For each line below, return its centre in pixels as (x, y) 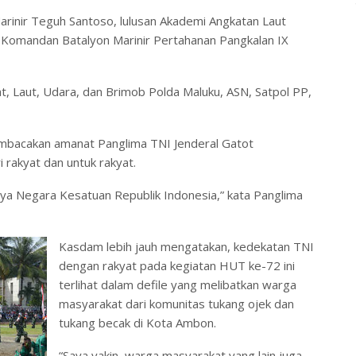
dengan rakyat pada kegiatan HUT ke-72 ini (177, 265)
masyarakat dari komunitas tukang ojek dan (176, 303)
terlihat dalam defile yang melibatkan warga (178, 284)
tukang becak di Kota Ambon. (137, 322)
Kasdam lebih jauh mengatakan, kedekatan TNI (186, 246)
